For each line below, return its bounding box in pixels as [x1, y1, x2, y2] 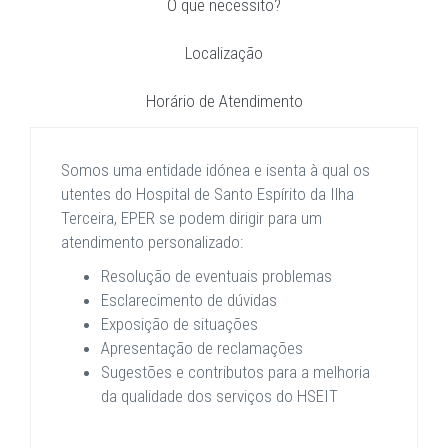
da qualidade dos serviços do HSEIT [101, 386, 338, 406]
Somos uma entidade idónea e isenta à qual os [61, 160, 370, 180]
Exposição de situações [101, 314, 258, 334]
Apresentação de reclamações [101, 338, 303, 358]
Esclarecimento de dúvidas [101, 290, 277, 310]
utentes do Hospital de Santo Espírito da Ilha [61, 184, 354, 204]
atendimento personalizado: [61, 232, 243, 252]
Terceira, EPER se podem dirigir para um [61, 208, 322, 228]
